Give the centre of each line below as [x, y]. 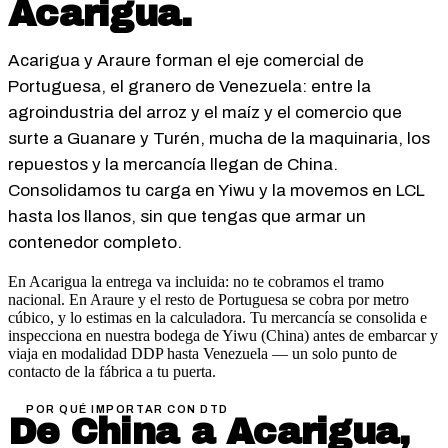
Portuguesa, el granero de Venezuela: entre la [189, 86]
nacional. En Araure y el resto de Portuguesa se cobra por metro [208, 299]
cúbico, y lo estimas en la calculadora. [127, 317]
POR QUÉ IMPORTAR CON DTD [127, 409]
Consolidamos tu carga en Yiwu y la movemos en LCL [216, 190]
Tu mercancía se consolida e [336, 317]
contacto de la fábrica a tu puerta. [112, 371]
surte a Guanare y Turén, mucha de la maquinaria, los [219, 138]
